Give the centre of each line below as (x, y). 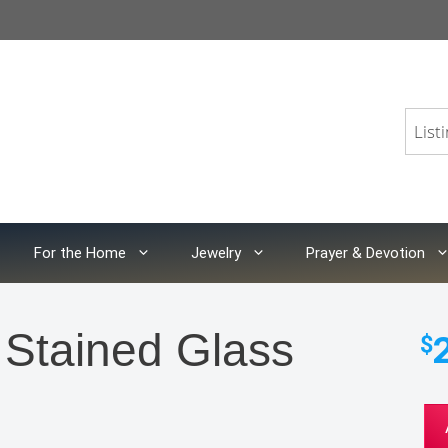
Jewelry (216, 253)
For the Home (80, 253)
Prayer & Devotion (365, 253)
